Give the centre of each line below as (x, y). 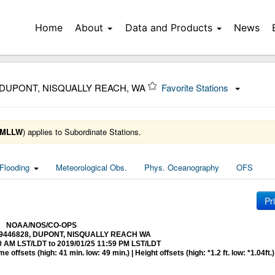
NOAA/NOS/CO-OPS (41, 225)
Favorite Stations (196, 87)
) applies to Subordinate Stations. (82, 132)
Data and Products (168, 28)
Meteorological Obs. (91, 167)
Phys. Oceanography (182, 167)
